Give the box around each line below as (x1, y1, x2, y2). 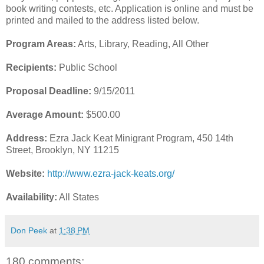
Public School (57, 62, 117, 72)
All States (57, 192, 99, 202)
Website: (6, 168, 45, 179)
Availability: (6, 192, 57, 202)
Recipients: (6, 62, 57, 72)
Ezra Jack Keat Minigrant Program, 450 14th (47, 133, 233, 143)
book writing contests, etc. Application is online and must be (6, 3, 253, 14)
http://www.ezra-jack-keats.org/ (47, 168, 174, 179)
